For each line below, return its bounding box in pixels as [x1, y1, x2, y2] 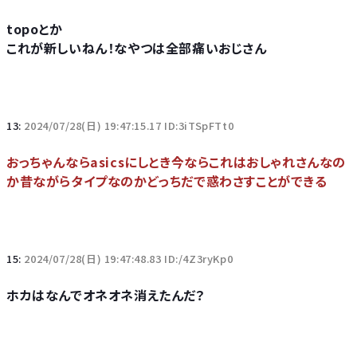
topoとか [6, 19, 63, 38]
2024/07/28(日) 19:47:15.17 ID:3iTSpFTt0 [24, 118, 234, 133]
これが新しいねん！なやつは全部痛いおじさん [6, 38, 267, 57]
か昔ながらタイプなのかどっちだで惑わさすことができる [6, 171, 328, 190]
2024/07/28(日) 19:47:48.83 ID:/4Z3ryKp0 [24, 251, 233, 266]
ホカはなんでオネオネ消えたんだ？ [6, 285, 206, 304]
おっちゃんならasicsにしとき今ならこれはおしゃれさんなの [6, 152, 347, 171]
